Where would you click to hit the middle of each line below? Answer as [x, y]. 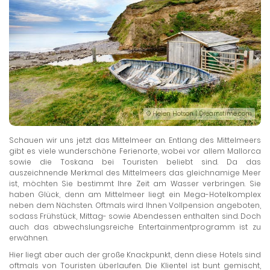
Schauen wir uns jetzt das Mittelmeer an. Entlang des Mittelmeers [135, 140]
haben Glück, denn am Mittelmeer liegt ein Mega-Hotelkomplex [135, 194]
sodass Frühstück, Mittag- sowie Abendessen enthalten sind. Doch [135, 216]
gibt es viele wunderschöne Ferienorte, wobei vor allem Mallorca [135, 151]
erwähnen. [29, 237]
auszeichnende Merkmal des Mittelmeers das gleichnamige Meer [135, 172]
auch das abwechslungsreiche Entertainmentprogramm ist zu [135, 227]
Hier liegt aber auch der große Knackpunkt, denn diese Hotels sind [135, 254]
